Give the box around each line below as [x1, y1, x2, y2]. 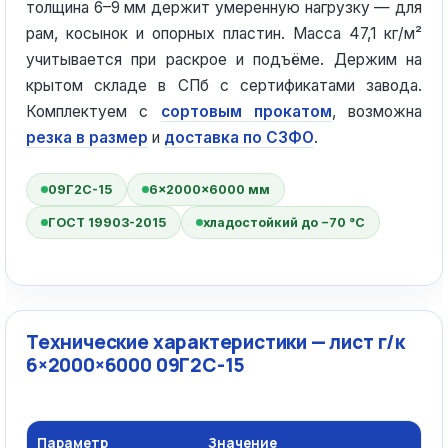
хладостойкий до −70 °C [203, 215, 365, 230]
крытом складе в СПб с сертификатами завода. [26, 76, 422, 95]
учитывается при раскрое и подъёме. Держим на [26, 50, 422, 69]
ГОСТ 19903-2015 [48, 215, 166, 230]
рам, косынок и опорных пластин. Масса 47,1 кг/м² [26, 24, 422, 43]
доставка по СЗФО [164, 128, 314, 147]
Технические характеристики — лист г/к [26, 329, 405, 355]
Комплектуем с [26, 102, 161, 121]
